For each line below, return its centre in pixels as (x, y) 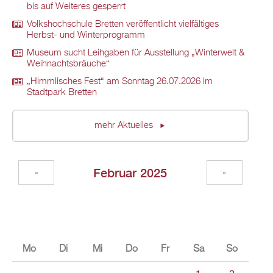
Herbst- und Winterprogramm (86, 36)
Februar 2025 (130, 172)
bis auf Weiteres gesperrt (76, 7)
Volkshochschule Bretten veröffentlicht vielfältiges (123, 25)
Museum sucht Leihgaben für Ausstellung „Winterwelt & (136, 53)
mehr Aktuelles (125, 126)
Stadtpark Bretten (62, 93)
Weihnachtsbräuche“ (68, 64)
